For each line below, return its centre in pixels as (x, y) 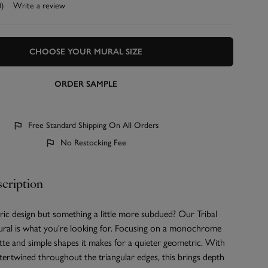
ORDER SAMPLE (86, 84)
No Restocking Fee (94, 143)
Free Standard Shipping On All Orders (94, 126)
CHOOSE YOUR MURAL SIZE (86, 52)
